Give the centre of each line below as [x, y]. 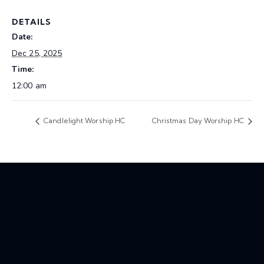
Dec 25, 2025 [37, 53]
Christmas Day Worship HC [199, 121]
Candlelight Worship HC [84, 121]
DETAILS [32, 22]
